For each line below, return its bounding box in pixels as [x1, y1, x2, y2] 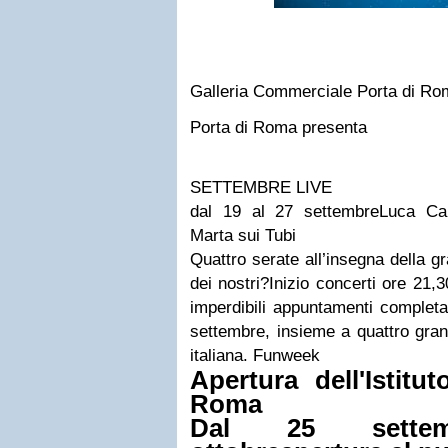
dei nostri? [190, 274, 270, 293]
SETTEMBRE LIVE [190, 178, 332, 197]
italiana [190, 346, 243, 365]
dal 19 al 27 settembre [190, 202, 379, 221]
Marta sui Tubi [190, 226, 296, 245]
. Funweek [243, 346, 320, 365]
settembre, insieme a [190, 322, 357, 341]
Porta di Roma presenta [190, 118, 367, 137]
